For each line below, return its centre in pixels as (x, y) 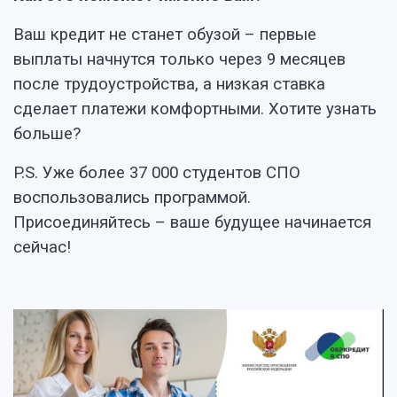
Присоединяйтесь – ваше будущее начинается (192, 222)
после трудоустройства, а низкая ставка (169, 84)
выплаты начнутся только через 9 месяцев (179, 59)
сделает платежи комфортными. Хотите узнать (195, 109)
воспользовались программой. (132, 198)
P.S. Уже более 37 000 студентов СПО (157, 173)
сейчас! (42, 247)
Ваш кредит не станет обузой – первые (165, 35)
